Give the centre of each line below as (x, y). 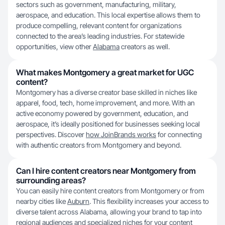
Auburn (78, 201)
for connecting (179, 134)
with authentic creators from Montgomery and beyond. (99, 145)
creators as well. (145, 46)
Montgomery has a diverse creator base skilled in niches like (106, 92)
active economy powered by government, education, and (102, 113)
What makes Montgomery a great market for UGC (105, 72)
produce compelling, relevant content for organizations (99, 25)
